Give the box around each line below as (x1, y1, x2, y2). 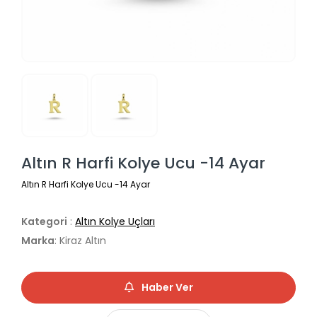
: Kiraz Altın (54, 234, 106, 248)
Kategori (21, 214, 67, 229)
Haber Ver (139, 280, 193, 295)
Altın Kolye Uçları (75, 214, 155, 229)
